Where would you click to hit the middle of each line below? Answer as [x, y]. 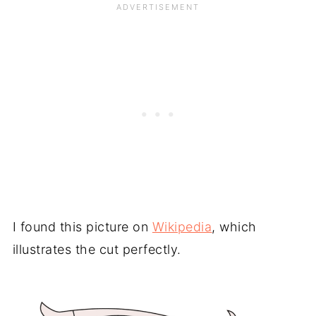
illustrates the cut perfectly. [97, 250]
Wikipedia [182, 227]
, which [234, 227]
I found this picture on [82, 227]
